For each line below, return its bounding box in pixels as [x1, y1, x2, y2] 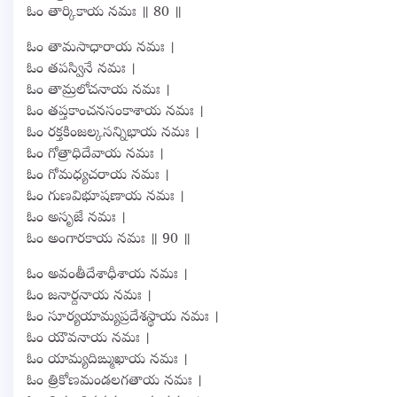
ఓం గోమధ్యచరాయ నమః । [27, 166, 169, 186]
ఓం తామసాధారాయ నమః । [27, 38, 175, 58]
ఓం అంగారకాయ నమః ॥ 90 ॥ [27, 230, 191, 250]
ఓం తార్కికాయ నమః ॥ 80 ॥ [27, 3, 182, 23]
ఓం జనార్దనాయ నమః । [27, 286, 152, 307]
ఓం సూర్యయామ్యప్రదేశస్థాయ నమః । [27, 307, 219, 328]
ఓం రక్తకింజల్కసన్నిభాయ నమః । [27, 123, 199, 144]
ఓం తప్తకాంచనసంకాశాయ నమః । [27, 102, 204, 122]
